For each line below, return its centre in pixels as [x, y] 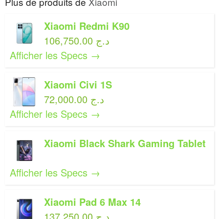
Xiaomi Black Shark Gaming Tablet [125, 143]
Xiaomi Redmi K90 [87, 26]
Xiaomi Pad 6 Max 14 [92, 202]
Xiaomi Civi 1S [78, 84]
